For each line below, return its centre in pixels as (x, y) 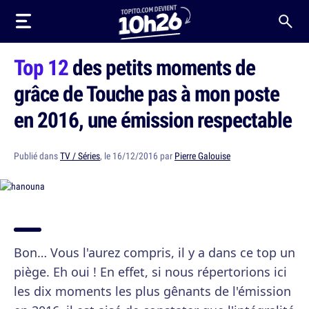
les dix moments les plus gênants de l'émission (152, 291)
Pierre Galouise (202, 156)
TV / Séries (80, 156)
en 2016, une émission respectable (153, 119)
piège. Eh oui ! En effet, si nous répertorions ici (150, 272)
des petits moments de (162, 67)
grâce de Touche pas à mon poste (147, 93)
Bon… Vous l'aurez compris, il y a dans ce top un (154, 252)
